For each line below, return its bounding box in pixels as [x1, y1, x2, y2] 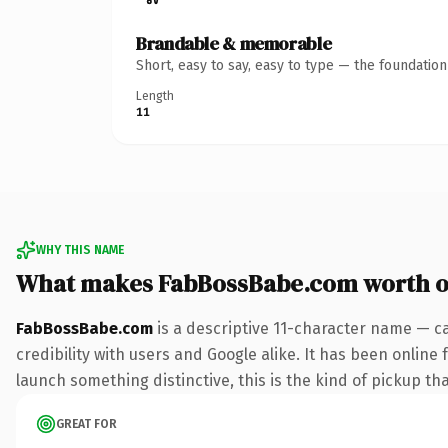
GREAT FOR [56, 416, 117, 431]
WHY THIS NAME [36, 242, 124, 257]
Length [136, 88, 174, 103]
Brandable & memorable [136, 30, 332, 56]
